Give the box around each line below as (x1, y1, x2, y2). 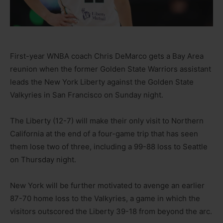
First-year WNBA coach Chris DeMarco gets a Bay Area (10, 51, 204, 61)
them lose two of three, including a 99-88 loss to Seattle (10, 141, 208, 151)
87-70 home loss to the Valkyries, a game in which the (10, 193, 200, 203)
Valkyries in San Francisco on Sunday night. (10, 90, 163, 100)
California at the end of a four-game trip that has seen (10, 128, 198, 138)
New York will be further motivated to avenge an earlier (10, 180, 205, 190)
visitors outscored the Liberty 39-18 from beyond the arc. (10, 206, 212, 216)
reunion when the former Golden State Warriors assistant (10, 64, 211, 74)
